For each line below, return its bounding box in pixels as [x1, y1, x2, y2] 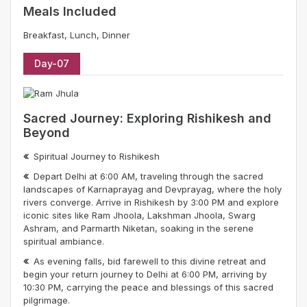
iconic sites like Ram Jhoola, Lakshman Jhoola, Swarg [23, 210, 256, 221]
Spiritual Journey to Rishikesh [34, 151, 160, 162]
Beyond [23, 125, 70, 140]
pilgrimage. [23, 295, 70, 306]
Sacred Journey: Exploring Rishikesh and [23, 111, 271, 125]
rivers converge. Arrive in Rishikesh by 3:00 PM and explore [23, 197, 279, 208]
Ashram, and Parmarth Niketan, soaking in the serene [23, 223, 254, 234]
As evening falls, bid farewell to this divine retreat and [34, 256, 266, 267]
